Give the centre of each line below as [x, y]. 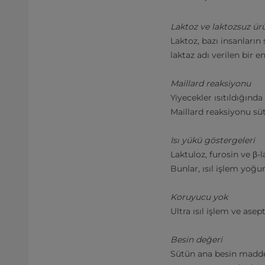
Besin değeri [196, 240]
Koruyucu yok [199, 197]
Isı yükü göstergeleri [213, 140]
